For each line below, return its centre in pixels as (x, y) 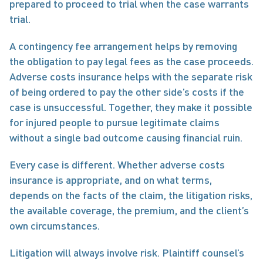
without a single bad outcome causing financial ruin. (126, 137)
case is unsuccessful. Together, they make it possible (131, 107)
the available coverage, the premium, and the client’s (129, 210)
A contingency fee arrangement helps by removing (123, 46)
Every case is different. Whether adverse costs (117, 164)
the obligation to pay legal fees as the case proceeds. (131, 61)
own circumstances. (55, 225)
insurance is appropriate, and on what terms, (111, 180)
